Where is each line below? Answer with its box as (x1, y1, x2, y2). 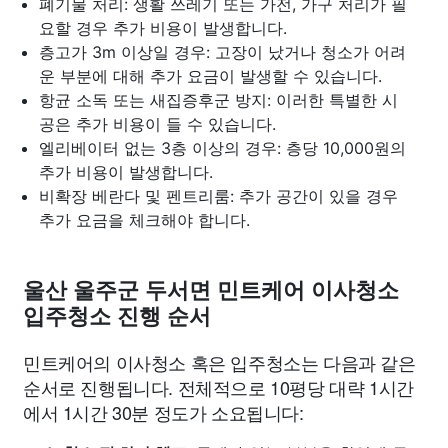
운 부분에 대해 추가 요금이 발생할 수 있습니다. (39, 65, 382, 86)
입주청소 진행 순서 (23, 303, 211, 329)
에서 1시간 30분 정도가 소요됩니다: (23, 398, 304, 425)
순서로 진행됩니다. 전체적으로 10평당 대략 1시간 (23, 373, 414, 400)
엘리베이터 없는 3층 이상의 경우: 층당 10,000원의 (39, 137, 406, 158)
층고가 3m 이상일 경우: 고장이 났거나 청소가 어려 (39, 41, 406, 62)
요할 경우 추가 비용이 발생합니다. (39, 17, 287, 38)
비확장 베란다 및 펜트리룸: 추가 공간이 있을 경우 (39, 185, 398, 206)
